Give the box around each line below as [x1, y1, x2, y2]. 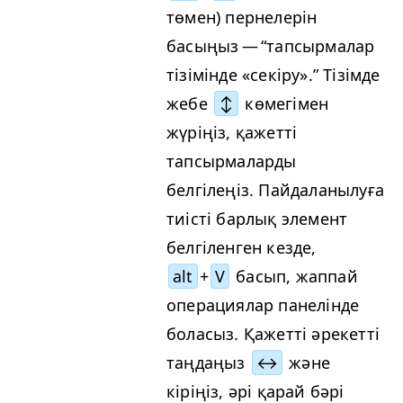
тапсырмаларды [166, 149, 297, 172]
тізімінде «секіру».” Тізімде [166, 63, 381, 85]
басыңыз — [166, 34, 261, 57]
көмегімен [240, 92, 329, 114]
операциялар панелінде [166, 293, 360, 316]
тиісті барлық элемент [166, 207, 348, 229]
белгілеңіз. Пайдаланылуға [166, 178, 384, 201]
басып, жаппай [231, 264, 358, 287]
